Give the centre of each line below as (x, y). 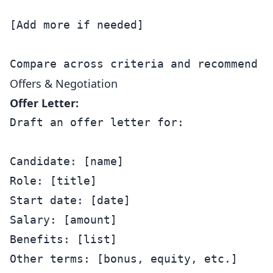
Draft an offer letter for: (97, 122)
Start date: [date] (70, 200)
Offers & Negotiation (64, 83)
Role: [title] (53, 181)
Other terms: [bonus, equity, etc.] (124, 259)
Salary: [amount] (63, 220)
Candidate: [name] (67, 161)
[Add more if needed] (77, 25)
